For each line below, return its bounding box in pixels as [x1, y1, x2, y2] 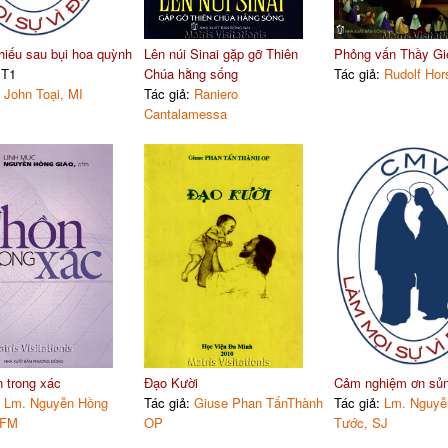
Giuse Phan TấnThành [193, 392, 323, 412]
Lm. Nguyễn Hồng [3, 392, 108, 412]
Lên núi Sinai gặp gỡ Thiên [143, 43, 298, 63]
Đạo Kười [143, 372, 198, 392]
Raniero [193, 83, 238, 103]
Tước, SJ [333, 412, 388, 432]
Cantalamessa [143, 103, 227, 123]
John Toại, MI [3, 83, 83, 103]
